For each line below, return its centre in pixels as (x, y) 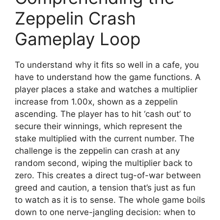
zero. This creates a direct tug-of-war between (108, 175)
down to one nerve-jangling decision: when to (105, 212)
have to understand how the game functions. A (108, 77)
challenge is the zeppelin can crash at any (97, 151)
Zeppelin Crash (75, 18)
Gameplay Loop (78, 39)
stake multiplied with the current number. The (105, 138)
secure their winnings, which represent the (98, 126)
